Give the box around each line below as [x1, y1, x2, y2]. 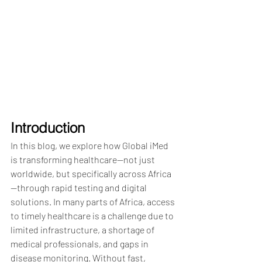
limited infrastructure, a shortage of [11, 223, 156, 235]
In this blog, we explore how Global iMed [11, 139, 170, 151]
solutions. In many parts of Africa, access [11, 195, 177, 207]
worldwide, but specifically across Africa [11, 167, 171, 179]
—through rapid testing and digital [11, 181, 149, 193]
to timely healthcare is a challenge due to [11, 209, 175, 221]
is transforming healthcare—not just [11, 153, 157, 165]
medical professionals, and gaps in [11, 237, 150, 249]
